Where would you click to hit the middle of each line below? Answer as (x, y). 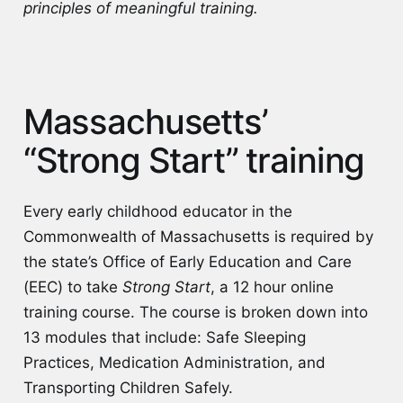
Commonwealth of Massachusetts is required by (198, 236)
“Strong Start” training (194, 161)
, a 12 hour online (272, 287)
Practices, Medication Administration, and (174, 362)
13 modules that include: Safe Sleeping (164, 337)
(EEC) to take (70, 287)
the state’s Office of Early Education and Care (187, 261)
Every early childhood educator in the (157, 211)
